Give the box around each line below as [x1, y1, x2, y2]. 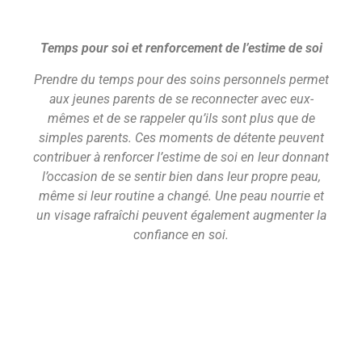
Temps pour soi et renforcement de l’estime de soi [40, 40, 322, 57]
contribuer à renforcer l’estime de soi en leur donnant [33, 149, 329, 165]
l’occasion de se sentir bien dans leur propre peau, [41, 168, 321, 184]
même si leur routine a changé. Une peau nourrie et [38, 187, 324, 204]
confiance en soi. [133, 226, 229, 242]
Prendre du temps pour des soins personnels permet [33, 71, 329, 87]
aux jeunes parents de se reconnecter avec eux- [48, 90, 314, 107]
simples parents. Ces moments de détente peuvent [38, 129, 324, 145]
